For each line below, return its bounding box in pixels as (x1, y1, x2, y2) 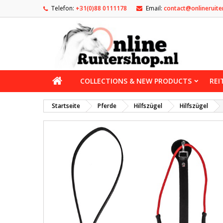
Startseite (52, 102, 80, 110)
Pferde (98, 102, 116, 110)
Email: (146, 4, 162, 12)
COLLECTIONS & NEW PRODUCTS (80, 76, 192, 86)
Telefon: (51, 4, 74, 12)
